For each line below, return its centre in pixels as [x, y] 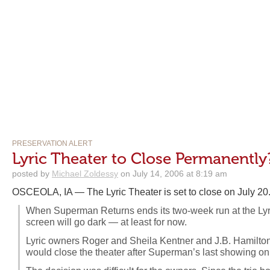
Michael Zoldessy [85, 174]
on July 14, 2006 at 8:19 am [173, 174]
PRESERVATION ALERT [52, 143]
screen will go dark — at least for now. [106, 222]
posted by [32, 174]
